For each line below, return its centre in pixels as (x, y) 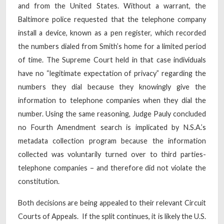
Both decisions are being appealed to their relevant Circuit (112, 202)
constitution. (39, 181)
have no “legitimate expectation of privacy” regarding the (112, 73)
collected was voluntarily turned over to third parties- (112, 154)
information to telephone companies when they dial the (112, 100)
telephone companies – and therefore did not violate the (112, 167)
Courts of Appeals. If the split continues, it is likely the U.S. (112, 216)
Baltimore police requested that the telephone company (112, 19)
